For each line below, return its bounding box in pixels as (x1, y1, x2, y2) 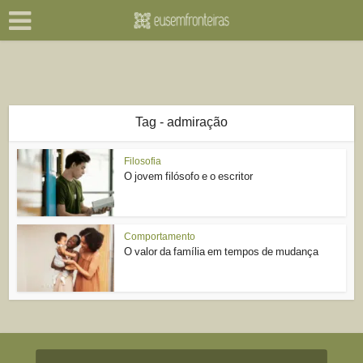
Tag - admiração (135, 115, 228, 129)
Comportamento (124, 230, 196, 242)
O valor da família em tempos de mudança (124, 245, 319, 258)
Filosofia (124, 156, 162, 167)
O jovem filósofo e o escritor (124, 170, 254, 182)
